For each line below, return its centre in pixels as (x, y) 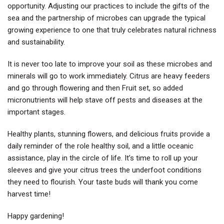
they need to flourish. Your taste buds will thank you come (103, 182)
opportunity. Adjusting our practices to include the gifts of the (108, 6)
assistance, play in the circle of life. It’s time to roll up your (103, 158)
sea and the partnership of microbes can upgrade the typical (106, 18)
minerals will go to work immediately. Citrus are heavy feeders (109, 76)
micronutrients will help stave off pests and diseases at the (105, 100)
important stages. (36, 112)
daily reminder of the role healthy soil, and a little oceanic (100, 146)
